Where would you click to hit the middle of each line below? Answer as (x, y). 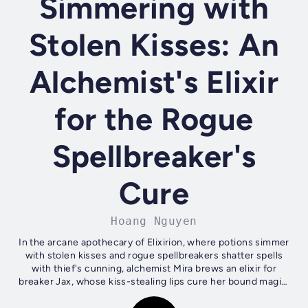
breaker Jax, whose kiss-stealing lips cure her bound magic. (154, 282)
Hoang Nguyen (154, 221)
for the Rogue (154, 119)
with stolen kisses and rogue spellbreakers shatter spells (154, 256)
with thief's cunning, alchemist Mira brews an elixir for (154, 269)
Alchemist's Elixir (154, 82)
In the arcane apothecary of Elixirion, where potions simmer (154, 243)
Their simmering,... (154, 295)
